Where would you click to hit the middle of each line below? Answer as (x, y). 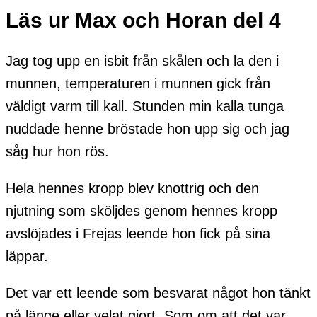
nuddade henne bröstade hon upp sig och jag (148, 129)
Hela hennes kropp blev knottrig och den (132, 189)
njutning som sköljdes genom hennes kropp (142, 211)
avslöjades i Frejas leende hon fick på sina (138, 234)
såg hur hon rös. (57, 152)
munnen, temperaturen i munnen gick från (138, 84)
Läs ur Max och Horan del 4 (143, 20)
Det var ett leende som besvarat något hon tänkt (158, 293)
